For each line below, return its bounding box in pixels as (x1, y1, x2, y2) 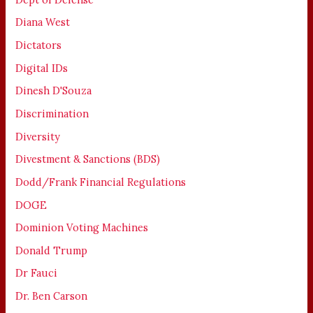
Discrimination (15, 106, 89, 120)
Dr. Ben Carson (15, 289, 88, 303)
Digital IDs (15, 61, 68, 75)
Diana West (15, 15, 71, 29)
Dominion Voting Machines (15, 221, 149, 235)
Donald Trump (15, 243, 88, 257)
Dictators (15, 38, 62, 52)
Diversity (15, 129, 61, 143)
